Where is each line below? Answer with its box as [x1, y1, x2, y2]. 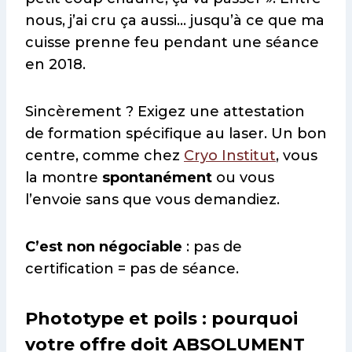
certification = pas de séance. [25, 259, 239, 277]
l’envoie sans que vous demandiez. [25, 190, 280, 208]
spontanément [102, 168, 212, 186]
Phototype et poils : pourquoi [25, 307, 298, 329]
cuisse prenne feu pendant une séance [25, 33, 319, 51]
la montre [25, 168, 102, 186]
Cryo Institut [184, 146, 276, 164]
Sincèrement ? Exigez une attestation [25, 102, 305, 120]
